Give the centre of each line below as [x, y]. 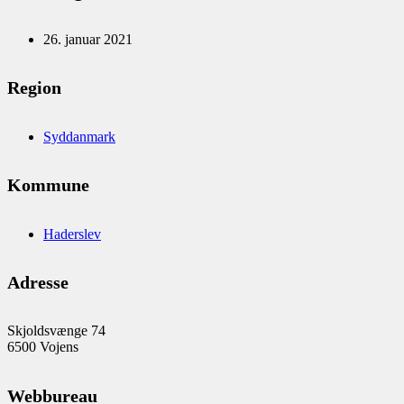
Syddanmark [79, 136]
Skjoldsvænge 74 [56, 331]
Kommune [48, 185]
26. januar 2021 [88, 39]
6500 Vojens [43, 347]
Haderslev [72, 234]
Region [34, 88]
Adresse [38, 282]
